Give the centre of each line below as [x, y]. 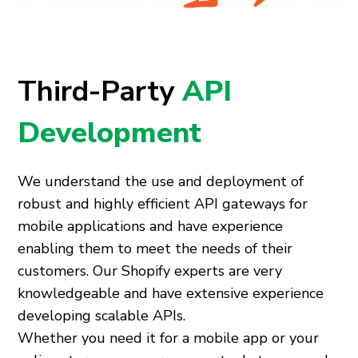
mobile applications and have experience [151, 227]
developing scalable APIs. [102, 316]
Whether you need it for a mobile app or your [169, 338]
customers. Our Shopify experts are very [150, 271]
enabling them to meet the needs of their [155, 249]
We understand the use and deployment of [161, 182]
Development [110, 133]
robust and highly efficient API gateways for [163, 204]
